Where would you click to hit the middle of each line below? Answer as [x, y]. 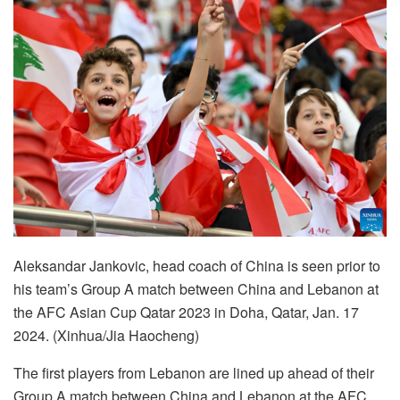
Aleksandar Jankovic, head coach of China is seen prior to [197, 266]
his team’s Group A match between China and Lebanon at [196, 289]
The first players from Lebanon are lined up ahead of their [194, 373]
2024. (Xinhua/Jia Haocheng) [106, 336]
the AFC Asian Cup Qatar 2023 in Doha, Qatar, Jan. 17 [186, 312]
